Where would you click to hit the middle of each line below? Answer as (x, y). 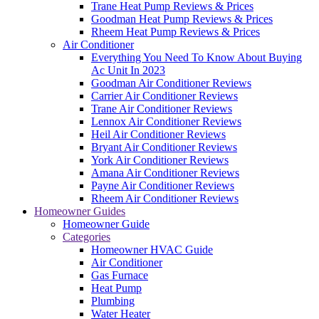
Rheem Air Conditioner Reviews (165, 198)
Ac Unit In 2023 (128, 70)
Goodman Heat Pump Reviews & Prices (182, 19)
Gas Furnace (120, 275)
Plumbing (113, 301)
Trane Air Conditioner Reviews (162, 109)
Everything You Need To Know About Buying (197, 57)
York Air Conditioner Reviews (160, 160)
